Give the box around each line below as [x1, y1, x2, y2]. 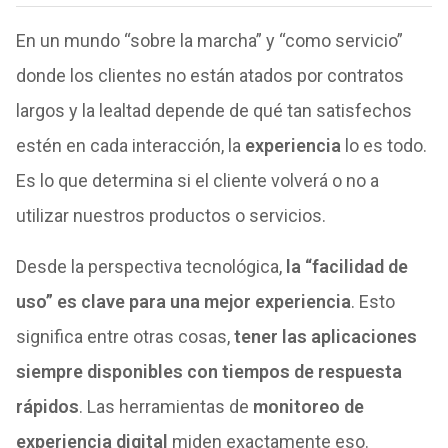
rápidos [15, 395, 79, 417]
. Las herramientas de [78, 395, 253, 417]
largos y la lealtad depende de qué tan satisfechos [15, 99, 412, 121]
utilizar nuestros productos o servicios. [15, 204, 326, 226]
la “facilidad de [285, 255, 408, 277]
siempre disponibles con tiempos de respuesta [15, 360, 402, 382]
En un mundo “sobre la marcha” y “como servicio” [15, 29, 403, 51]
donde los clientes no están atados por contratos [15, 64, 404, 86]
